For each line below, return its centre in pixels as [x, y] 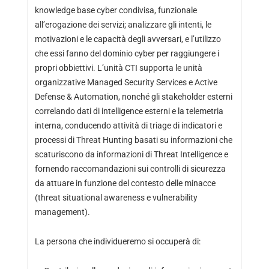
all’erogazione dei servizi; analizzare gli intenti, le [123, 25]
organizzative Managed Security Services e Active [126, 82]
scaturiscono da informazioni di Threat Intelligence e [131, 154]
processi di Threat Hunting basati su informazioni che [133, 140]
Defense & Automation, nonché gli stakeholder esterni [133, 97]
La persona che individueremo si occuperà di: [117, 241]
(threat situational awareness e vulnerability [116, 198]
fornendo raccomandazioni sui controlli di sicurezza [130, 169]
